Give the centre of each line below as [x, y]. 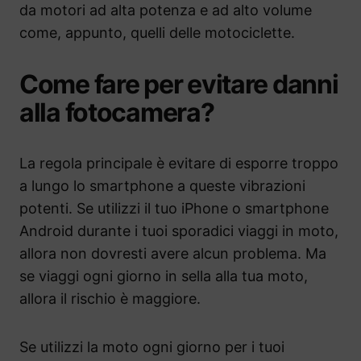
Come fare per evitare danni [179, 84]
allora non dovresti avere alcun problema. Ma [173, 253]
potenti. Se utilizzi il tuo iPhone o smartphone [174, 208]
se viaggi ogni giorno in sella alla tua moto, [164, 276]
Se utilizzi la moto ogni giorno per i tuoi [152, 346]
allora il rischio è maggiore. [110, 298]
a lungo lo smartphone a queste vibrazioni [162, 185]
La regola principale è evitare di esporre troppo [179, 163]
